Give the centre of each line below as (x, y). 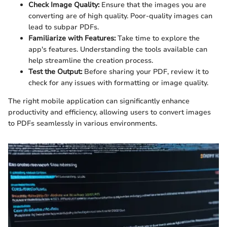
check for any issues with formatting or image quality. (118, 83)
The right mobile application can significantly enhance (99, 101)
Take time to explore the (158, 38)
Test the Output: (55, 72)
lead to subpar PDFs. (64, 27)
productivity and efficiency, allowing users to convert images (109, 112)
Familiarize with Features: (72, 38)
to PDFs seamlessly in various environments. (83, 123)
